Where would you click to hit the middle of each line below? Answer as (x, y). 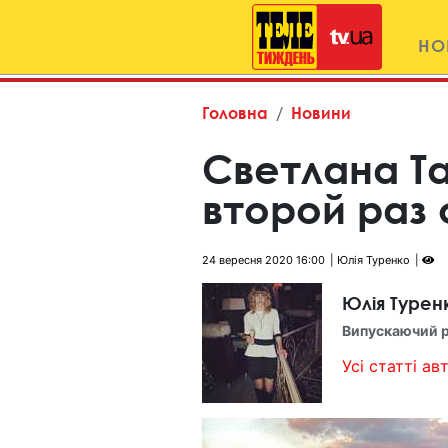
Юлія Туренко (373, 260)
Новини (321, 112)
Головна (235, 112)
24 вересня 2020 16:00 (263, 260)
